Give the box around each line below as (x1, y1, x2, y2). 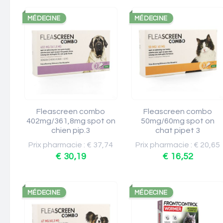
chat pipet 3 (155, 126, 201, 134)
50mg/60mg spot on (141, 117, 215, 125)
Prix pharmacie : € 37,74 (28, 141, 113, 149)
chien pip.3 (51, 126, 91, 134)
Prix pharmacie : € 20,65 (135, 141, 221, 149)
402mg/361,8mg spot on (26, 117, 115, 125)
